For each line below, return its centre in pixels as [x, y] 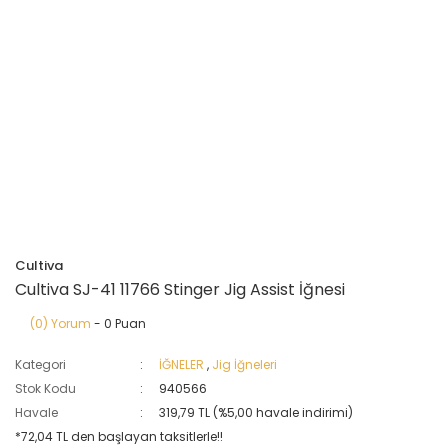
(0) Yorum [60, 323]
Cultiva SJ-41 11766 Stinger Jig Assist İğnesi [180, 289]
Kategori [40, 364]
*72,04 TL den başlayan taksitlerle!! [119, 436]
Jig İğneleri [245, 364]
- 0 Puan [118, 323]
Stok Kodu [45, 388]
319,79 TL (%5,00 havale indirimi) [256, 412]
